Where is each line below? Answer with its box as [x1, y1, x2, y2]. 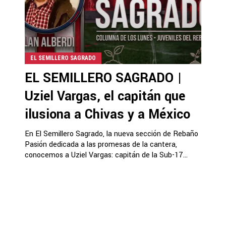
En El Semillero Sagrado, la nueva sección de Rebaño [25, 129, 198, 139]
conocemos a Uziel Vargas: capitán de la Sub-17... [25, 150, 188, 160]
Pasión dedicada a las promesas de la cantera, [25, 139, 177, 150]
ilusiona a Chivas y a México [25, 105, 190, 124]
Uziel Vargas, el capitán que [25, 87, 185, 105]
